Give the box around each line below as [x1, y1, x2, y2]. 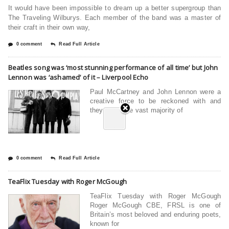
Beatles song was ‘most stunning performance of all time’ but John [8, 62, 218, 72]
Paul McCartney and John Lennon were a [89, 87, 221, 96]
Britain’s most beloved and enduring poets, [89, 210, 221, 218]
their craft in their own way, [8, 23, 90, 31]
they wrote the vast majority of [89, 106, 183, 114]
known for [89, 219, 120, 227]
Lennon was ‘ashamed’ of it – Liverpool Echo [8, 72, 149, 82]
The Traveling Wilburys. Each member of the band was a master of [8, 13, 221, 21]
